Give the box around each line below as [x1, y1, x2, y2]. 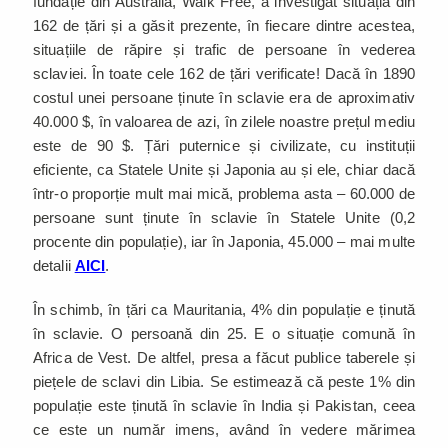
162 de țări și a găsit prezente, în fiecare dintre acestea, [33, 16, 415, 34]
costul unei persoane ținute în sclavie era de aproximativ [33, 88, 415, 106]
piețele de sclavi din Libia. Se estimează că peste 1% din [33, 372, 415, 390]
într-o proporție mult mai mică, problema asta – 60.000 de [33, 184, 415, 202]
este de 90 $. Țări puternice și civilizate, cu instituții [33, 136, 415, 154]
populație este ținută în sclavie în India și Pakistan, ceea [33, 396, 415, 414]
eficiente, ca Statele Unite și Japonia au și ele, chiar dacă [33, 160, 415, 178]
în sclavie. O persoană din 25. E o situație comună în [33, 324, 415, 342]
